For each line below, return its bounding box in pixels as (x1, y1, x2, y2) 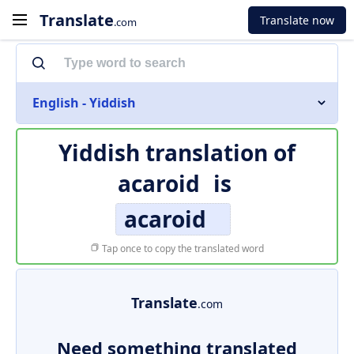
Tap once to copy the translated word (100, 242, 264, 255)
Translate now (260, 12, 334, 28)
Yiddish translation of (58, 137, 296, 168)
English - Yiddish (32, 94, 136, 111)
